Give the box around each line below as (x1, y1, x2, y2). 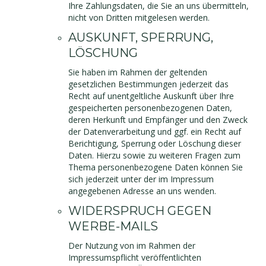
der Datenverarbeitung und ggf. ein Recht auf (68, 126, 241, 137)
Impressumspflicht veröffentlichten (68, 252, 201, 263)
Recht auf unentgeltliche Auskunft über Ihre (68, 90, 234, 102)
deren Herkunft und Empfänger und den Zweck (68, 114, 248, 125)
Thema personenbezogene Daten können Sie (68, 161, 243, 173)
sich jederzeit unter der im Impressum (68, 173, 214, 185)
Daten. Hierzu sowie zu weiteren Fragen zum (68, 150, 240, 161)
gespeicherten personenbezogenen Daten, (68, 102, 232, 113)
